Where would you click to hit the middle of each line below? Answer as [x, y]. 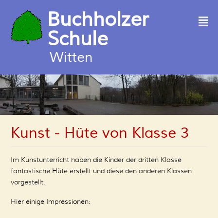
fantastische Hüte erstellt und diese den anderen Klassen [101, 171]
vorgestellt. [29, 182]
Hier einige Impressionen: [51, 201]
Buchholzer [98, 19]
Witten [71, 57]
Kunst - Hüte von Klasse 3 [100, 133]
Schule [78, 39]
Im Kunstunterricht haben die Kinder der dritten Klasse [96, 160]
